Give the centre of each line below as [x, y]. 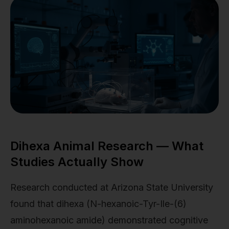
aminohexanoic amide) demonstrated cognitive [109, 220]
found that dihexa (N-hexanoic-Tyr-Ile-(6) [98, 204]
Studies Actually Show [77, 162]
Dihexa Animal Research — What [107, 146]
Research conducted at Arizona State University [112, 188]
